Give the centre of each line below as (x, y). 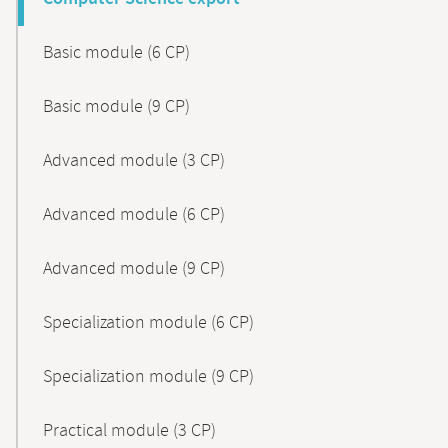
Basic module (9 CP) (116, 107)
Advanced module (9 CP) (134, 269)
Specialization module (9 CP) (148, 377)
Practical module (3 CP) (129, 431)
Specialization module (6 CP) (148, 323)
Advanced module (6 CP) (134, 215)
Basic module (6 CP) (116, 53)
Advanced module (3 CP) (134, 161)
